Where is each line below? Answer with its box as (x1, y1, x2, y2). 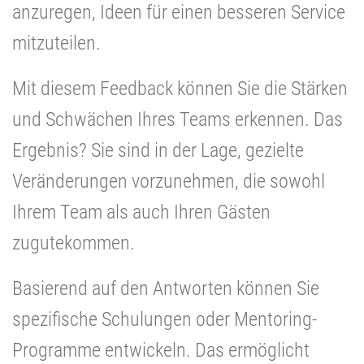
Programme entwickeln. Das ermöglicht (12, 338, 310, 362)
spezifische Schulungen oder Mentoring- (12, 307, 317, 331)
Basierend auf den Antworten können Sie (12, 276, 319, 300)
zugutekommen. (12, 231, 135, 254)
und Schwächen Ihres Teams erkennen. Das (12, 107, 343, 131)
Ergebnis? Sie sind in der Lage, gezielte (12, 138, 304, 162)
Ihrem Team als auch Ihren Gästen (12, 200, 271, 223)
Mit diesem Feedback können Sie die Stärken (12, 76, 348, 100)
